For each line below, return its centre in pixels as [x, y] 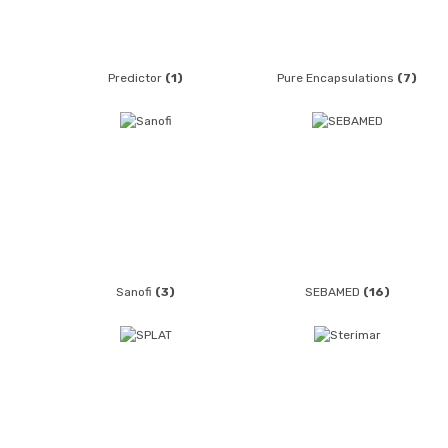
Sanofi [136, 291]
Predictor [137, 78]
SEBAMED [333, 291]
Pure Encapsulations [337, 78]
